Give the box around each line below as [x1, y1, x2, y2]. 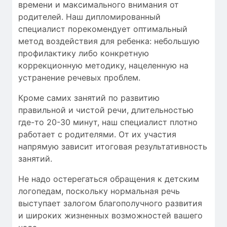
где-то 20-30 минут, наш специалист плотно [18, 117, 198, 127]
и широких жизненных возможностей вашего [18, 210, 203, 220]
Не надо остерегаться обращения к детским [18, 173, 199, 184]
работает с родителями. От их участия [18, 129, 176, 139]
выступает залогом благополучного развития [18, 198, 202, 208]
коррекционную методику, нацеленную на [18, 60, 188, 70]
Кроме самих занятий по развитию [18, 92, 160, 103]
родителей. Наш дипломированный [18, 11, 161, 22]
